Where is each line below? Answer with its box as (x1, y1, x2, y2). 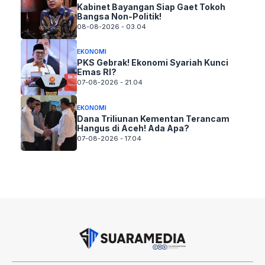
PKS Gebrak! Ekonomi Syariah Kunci (76, 57, 228, 68)
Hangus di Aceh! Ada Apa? (76, 122, 189, 133)
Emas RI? (76, 67, 117, 77)
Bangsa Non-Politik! (76, 11, 161, 21)
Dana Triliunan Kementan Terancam (76, 113, 230, 124)
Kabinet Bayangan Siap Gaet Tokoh (76, 1, 225, 12)
